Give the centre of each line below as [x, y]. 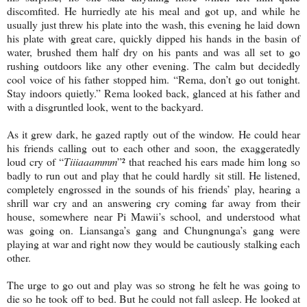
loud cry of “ [35, 161]
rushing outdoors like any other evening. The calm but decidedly [153, 65]
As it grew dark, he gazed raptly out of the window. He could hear [153, 134]
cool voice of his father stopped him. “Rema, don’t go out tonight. [153, 79]
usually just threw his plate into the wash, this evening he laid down [153, 24]
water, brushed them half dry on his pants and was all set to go [153, 51]
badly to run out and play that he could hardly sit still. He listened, [153, 175]
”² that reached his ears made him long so [209, 161]
